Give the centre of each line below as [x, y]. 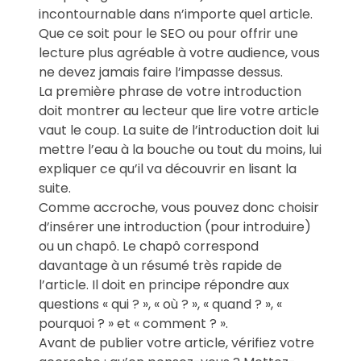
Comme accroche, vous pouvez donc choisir [179, 208]
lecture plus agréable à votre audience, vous [179, 53]
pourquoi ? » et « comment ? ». [133, 324]
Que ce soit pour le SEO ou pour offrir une [168, 34]
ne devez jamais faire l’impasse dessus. [161, 73]
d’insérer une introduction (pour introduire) [175, 227]
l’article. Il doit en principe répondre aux [164, 285]
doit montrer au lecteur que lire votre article [179, 111]
